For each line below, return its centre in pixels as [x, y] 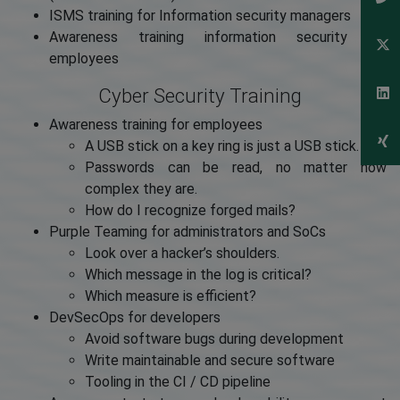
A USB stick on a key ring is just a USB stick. [222, 146]
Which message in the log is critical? [198, 275]
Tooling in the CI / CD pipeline [178, 382]
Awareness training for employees [156, 125]
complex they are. [141, 189]
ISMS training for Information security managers [200, 16]
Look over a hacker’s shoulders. [182, 254]
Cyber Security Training [200, 96]
